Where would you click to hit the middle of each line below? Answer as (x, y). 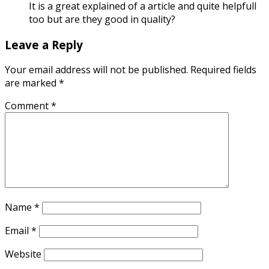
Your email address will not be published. (96, 70)
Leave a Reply (44, 44)
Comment (28, 106)
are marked (32, 83)
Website (23, 254)
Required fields (223, 70)
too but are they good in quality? (102, 19)
